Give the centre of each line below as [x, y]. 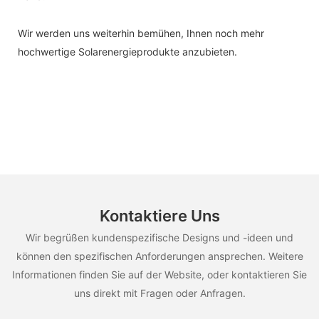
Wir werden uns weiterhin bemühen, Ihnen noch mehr [141, 33]
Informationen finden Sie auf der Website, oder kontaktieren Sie [159, 274]
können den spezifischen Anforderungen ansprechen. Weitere [159, 256]
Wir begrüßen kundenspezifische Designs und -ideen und [159, 237]
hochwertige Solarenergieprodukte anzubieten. [127, 51]
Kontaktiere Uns [159, 216]
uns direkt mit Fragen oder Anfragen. [159, 293]
